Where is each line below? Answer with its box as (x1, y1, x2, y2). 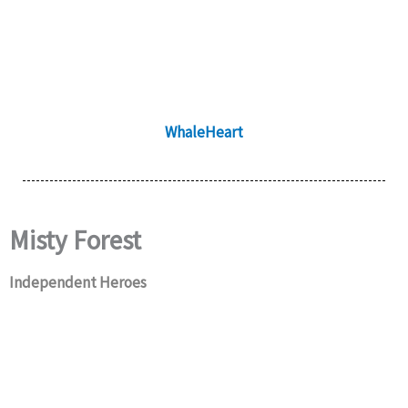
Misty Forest (9, 223, 141, 258)
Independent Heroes (9, 272, 147, 293)
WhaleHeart (165, 122, 243, 143)
